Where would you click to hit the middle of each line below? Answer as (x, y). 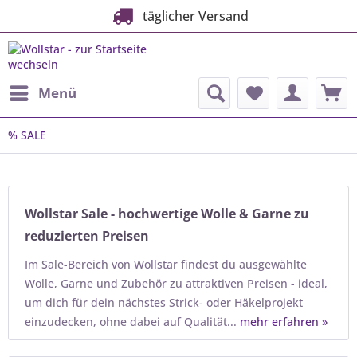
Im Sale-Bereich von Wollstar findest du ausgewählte (166, 264)
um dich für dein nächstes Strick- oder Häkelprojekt (164, 302)
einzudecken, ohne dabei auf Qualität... (132, 322)
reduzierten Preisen (87, 236)
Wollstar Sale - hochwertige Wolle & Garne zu (167, 214)
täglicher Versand (192, 16)
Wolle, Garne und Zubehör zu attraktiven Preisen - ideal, (176, 283)
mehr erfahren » (284, 322)
